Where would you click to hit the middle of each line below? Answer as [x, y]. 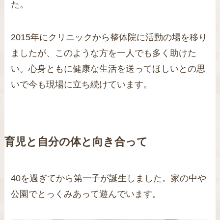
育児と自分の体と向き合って [76, 142]
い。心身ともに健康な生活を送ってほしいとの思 [108, 69]
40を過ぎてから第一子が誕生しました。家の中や [109, 179]
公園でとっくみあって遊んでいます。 [86, 194]
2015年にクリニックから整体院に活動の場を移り [109, 38]
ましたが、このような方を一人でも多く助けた [104, 53]
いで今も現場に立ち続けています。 [82, 85]
